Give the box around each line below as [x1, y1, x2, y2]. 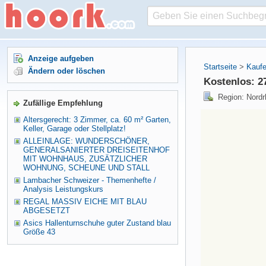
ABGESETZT [23, 206, 70, 215]
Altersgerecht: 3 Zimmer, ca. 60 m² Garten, [23, 115, 171, 124]
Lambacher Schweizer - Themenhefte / [23, 176, 156, 185]
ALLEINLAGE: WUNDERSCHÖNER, [23, 137, 150, 145]
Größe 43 [23, 227, 55, 236]
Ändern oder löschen [28, 66, 105, 75]
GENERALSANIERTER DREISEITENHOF [23, 145, 170, 154]
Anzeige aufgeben [28, 54, 94, 63]
